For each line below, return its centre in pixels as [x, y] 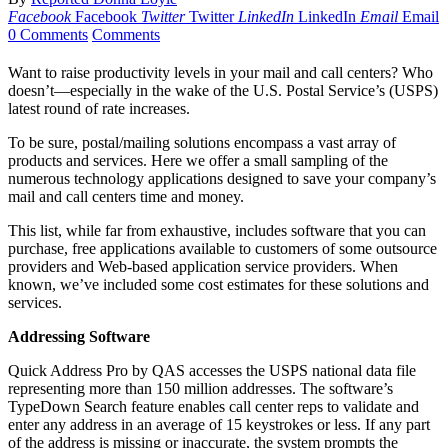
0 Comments [48, 35]
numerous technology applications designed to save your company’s [222, 179]
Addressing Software [79, 337]
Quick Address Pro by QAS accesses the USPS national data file [212, 371]
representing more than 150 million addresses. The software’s [200, 389]
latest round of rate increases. [99, 109]
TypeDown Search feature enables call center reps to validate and [213, 407]
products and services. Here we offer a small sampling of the [198, 161]
